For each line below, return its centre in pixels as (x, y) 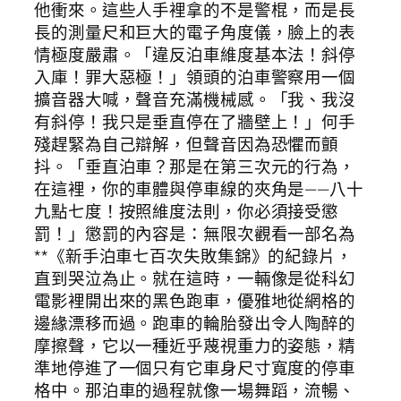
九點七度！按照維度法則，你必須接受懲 (187, 212)
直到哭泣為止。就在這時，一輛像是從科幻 (195, 279)
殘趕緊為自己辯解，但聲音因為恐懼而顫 (187, 145)
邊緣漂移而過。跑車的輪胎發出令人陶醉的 (195, 324)
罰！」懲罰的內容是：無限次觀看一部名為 (195, 234)
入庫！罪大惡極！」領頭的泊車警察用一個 (195, 77)
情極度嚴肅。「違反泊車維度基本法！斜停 (195, 55)
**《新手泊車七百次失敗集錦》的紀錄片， (193, 256)
